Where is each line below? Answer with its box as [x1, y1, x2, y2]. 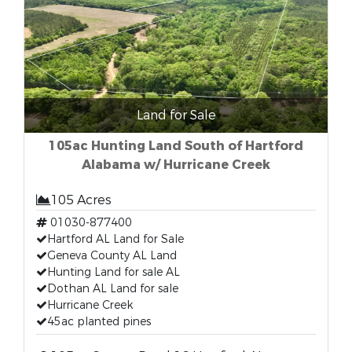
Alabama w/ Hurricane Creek [82, 156, 270, 173]
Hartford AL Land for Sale [47, 232, 184, 247]
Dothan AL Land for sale [47, 281, 178, 296]
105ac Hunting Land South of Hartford [49, 137, 303, 154]
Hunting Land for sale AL [47, 265, 180, 280]
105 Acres [50, 192, 112, 208]
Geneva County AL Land [47, 248, 177, 263]
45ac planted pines [47, 314, 151, 329]
